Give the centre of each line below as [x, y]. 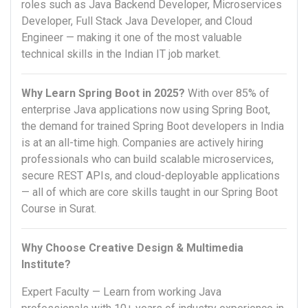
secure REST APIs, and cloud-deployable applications [151, 176]
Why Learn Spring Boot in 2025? [103, 93]
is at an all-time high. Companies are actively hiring [142, 143]
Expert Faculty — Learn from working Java [121, 292]
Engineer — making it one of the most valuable [132, 38]
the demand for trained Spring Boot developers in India [153, 126]
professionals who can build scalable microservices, [147, 159]
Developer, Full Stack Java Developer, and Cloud [137, 21]
